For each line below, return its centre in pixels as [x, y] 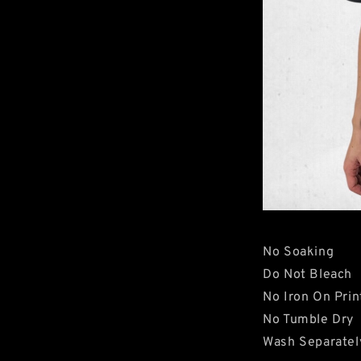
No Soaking [299, 253]
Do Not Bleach [307, 275]
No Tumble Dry [308, 320]
